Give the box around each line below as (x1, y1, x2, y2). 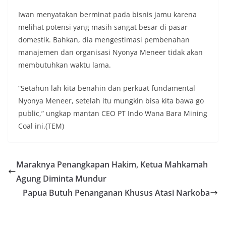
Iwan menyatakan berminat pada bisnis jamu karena (18, 10, 197, 20)
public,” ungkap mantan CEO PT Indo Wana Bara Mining (18, 108, 207, 119)
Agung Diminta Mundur (16, 173, 106, 185)
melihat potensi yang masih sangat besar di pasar (18, 22, 188, 32)
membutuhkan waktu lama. (18, 60, 111, 70)
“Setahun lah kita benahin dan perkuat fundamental (18, 83, 195, 93)
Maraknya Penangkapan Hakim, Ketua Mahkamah (16, 159, 208, 171)
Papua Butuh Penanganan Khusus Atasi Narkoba (23, 187, 210, 199)
